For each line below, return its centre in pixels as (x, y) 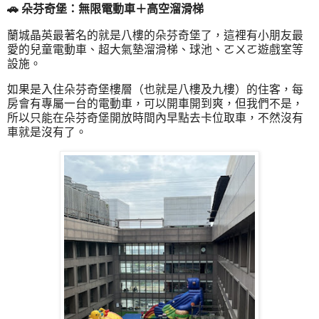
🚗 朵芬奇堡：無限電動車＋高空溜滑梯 (105, 9)
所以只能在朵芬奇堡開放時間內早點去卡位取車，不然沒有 (155, 118)
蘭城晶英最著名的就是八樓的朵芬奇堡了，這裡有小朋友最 (155, 36)
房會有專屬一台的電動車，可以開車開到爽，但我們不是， (155, 104)
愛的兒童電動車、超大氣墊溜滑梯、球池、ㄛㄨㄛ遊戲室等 (155, 50)
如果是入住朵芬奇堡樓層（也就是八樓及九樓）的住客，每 (155, 90)
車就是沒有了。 (47, 132)
